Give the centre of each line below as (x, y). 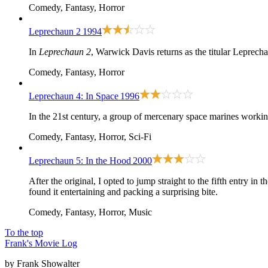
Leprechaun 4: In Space (74, 96)
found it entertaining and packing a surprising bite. (123, 191)
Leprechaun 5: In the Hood (80, 160)
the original (72, 181)
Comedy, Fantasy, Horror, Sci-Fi (90, 136)
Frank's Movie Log (41, 243)
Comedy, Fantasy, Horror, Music (90, 212)
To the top (24, 232)
